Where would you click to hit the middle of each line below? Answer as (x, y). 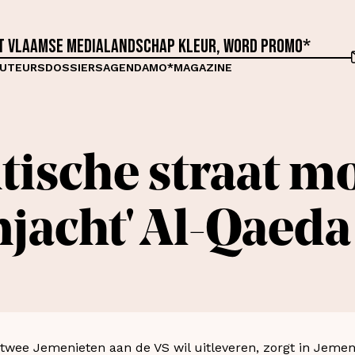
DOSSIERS (74, 67)
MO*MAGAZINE (190, 67)
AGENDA (126, 67)
